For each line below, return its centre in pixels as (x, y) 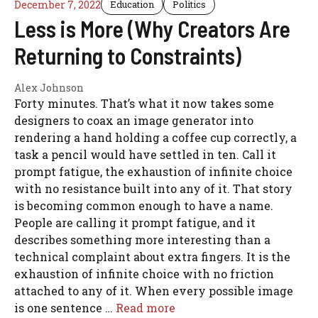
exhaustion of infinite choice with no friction (144, 274)
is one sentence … (65, 308)
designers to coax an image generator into (134, 120)
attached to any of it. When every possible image (154, 291)
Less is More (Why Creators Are (152, 28)
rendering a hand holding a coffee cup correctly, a (155, 137)
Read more (146, 308)
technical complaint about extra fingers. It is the (152, 257)
